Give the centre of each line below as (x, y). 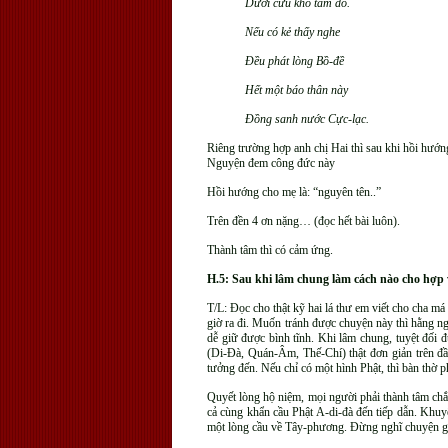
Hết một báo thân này (296, 90)
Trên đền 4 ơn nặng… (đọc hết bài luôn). (303, 221)
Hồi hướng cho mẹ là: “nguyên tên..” (294, 192)
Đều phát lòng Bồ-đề (294, 61)
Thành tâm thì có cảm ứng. (270, 250)
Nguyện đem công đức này (271, 163)
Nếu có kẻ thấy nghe (292, 32)
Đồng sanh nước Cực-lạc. (306, 119)
